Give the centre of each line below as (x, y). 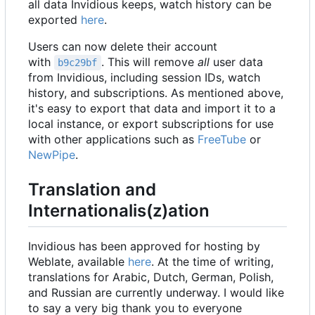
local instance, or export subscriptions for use (151, 124)
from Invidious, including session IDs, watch (144, 78)
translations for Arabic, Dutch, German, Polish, (151, 277)
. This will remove (149, 62)
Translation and (92, 190)
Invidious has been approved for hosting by (144, 246)
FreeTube (222, 140)
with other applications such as (113, 140)
